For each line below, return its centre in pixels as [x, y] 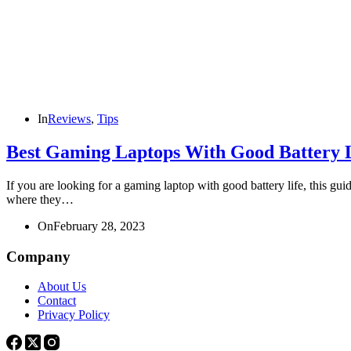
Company [38, 256]
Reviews [69, 119]
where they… [40, 199]
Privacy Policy [74, 315]
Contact [57, 301]
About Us [62, 287]
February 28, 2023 [99, 226]
